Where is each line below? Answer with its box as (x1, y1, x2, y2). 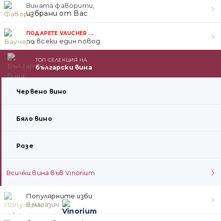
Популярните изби (26, 191, 93, 200)
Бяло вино (16, 114, 52, 122)
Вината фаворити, (26, 1, 95, 9)
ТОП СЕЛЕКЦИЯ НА (36, 56, 87, 63)
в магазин (26, 200, 60, 208)
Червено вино (16, 87, 67, 95)
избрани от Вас (26, 8, 90, 18)
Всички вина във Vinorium (6, 168, 95, 177)
